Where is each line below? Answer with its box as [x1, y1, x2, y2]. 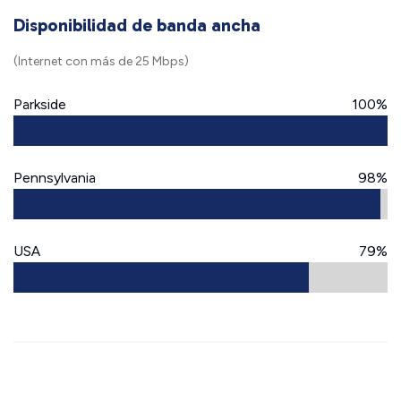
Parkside [13, 96, 66, 113]
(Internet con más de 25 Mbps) [13, 54, 189, 69]
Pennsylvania [13, 169, 96, 186]
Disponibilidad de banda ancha [13, 14, 260, 36]
